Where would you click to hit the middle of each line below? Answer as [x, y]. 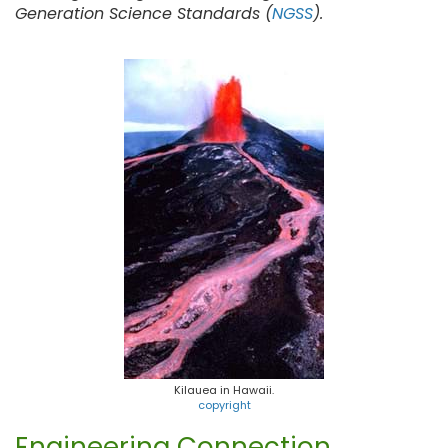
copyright [224, 405]
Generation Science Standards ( [143, 14]
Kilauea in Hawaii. [224, 390]
